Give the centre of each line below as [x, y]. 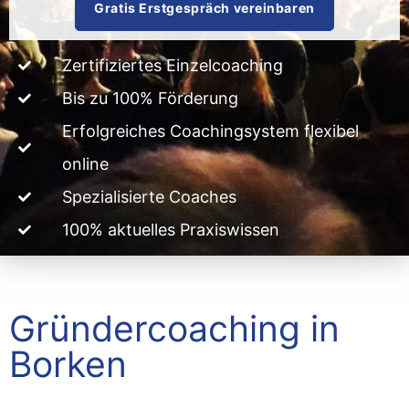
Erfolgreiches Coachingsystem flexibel [210, 131]
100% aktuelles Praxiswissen [170, 229]
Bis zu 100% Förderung [150, 98]
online [85, 163]
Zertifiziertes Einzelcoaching [172, 65]
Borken [68, 363]
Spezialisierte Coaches [149, 196]
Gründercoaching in [174, 328]
